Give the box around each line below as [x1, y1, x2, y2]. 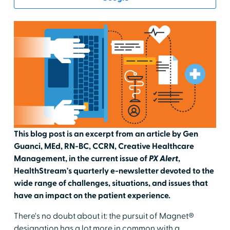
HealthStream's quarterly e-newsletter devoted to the [13, 165, 214, 176]
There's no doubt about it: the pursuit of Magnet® [13, 210, 194, 221]
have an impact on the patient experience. [13, 190, 170, 201]
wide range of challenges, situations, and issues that [13, 178, 208, 188]
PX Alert [148, 153, 178, 164]
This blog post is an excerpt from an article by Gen [13, 128, 198, 139]
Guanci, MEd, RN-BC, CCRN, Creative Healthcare [13, 141, 194, 151]
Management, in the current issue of [13, 153, 149, 164]
